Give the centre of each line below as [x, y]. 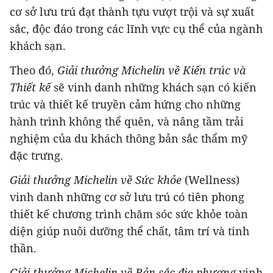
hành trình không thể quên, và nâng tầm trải [127, 121]
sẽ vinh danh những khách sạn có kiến [154, 87]
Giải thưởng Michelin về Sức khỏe [97, 179]
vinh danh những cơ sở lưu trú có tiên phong [127, 197]
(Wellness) [212, 179]
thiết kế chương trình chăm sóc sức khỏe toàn [129, 214]
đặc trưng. [37, 155]
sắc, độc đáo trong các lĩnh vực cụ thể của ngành [136, 28]
